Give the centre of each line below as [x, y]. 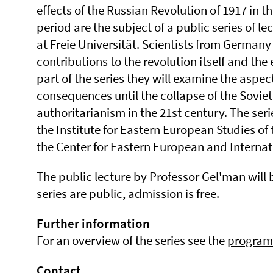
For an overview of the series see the [132, 240]
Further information [93, 223]
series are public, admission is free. [128, 193]
